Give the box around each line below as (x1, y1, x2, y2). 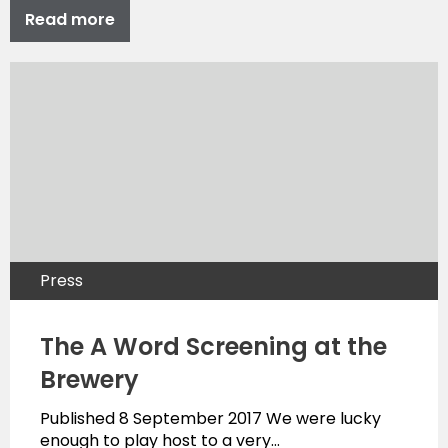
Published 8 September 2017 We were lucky (40, 406, 381, 430)
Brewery (40, 362, 139, 396)
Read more (25, 7, 115, 31)
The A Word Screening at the (40, 329, 387, 363)
